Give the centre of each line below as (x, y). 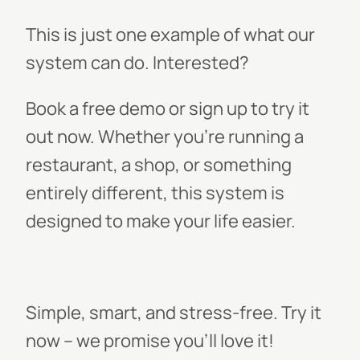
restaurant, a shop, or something (159, 165)
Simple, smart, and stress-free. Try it (174, 313)
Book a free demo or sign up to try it (168, 108)
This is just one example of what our (170, 35)
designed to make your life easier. (161, 221)
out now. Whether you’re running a (165, 137)
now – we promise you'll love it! (150, 341)
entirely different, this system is (155, 193)
